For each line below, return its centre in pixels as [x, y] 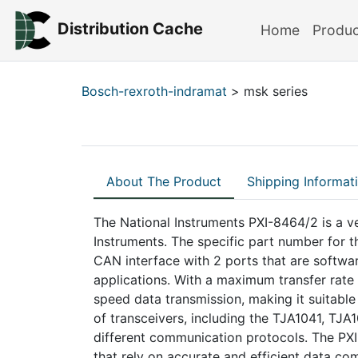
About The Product [164, 181]
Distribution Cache [130, 29]
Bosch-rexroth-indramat [154, 91]
